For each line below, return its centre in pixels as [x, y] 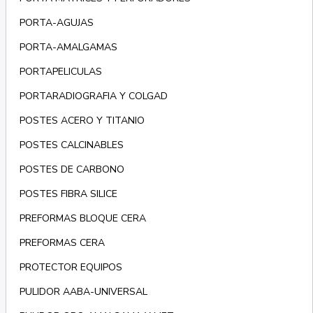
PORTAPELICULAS [60, 72]
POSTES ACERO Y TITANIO [82, 121]
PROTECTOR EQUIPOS [71, 268]
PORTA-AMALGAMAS [68, 48]
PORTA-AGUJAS [56, 23]
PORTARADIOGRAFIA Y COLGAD [93, 96]
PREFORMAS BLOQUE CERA [82, 219]
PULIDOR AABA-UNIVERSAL [83, 292]
